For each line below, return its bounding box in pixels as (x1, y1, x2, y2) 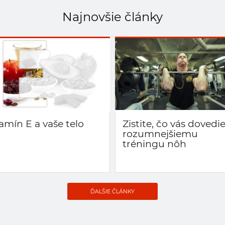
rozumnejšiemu (123, 128, 198, 140)
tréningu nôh (123, 138, 186, 150)
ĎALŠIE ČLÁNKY (90, 187, 135, 195)
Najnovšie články (62, 9, 163, 24)
